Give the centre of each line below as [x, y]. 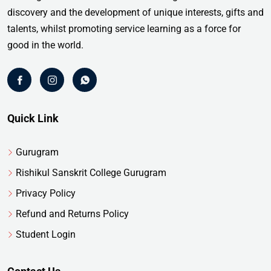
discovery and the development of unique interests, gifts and [135, 13]
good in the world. [45, 45]
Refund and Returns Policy [72, 214]
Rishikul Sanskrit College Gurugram [91, 173]
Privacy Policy [46, 194]
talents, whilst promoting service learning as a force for [124, 29]
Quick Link [33, 119]
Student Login [46, 235]
